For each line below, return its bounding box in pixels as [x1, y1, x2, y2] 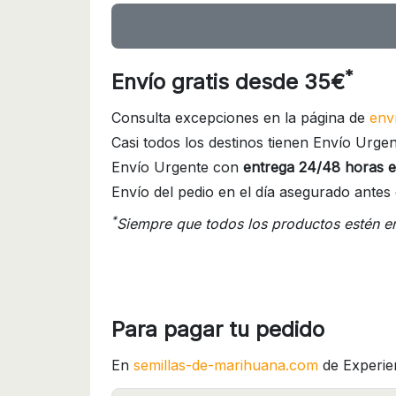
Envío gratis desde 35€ [111, 69, 345, 95]
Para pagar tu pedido [111, 316, 324, 343]
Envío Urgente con [111, 158, 243, 177]
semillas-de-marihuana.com [133, 356, 318, 375]
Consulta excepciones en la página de [111, 109, 369, 127]
